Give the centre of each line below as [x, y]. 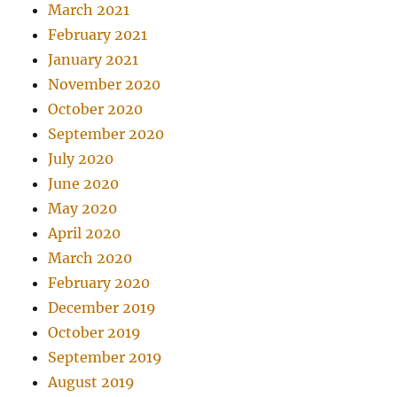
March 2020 [90, 258]
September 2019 [105, 358]
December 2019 [102, 308]
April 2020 [85, 234]
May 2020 [83, 209]
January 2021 [93, 60]
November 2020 [105, 85]
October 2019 [95, 333]
